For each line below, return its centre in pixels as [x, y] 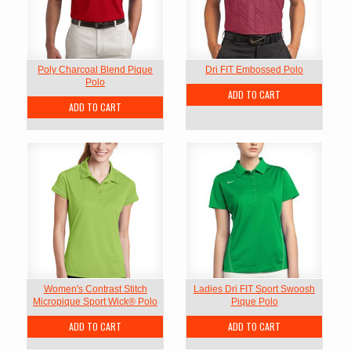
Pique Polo [254, 302]
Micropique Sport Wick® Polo [95, 302]
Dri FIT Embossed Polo [254, 70]
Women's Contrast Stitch [95, 289]
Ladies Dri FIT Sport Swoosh [254, 289]
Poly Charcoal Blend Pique [95, 70]
